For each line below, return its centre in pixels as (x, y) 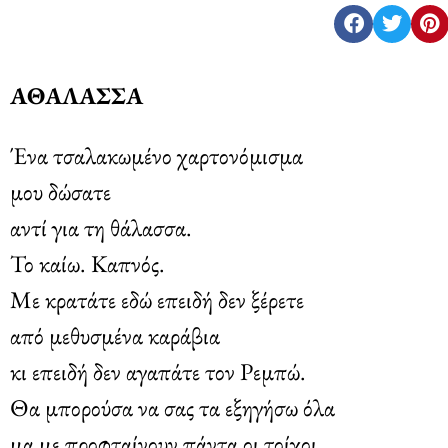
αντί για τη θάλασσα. (101, 227)
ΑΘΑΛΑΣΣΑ (76, 95)
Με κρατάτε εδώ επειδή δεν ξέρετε (157, 299)
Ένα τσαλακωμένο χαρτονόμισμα (156, 155)
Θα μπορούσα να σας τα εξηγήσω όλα (172, 407)
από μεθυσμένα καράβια (115, 335)
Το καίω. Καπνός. (87, 263)
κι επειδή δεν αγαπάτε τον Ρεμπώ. (158, 371)
